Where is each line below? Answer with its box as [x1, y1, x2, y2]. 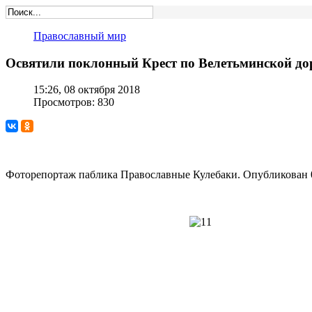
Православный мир [33, 30, 126, 42]
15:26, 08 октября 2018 [33, 84, 140, 96]
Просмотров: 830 [33, 96, 114, 109]
